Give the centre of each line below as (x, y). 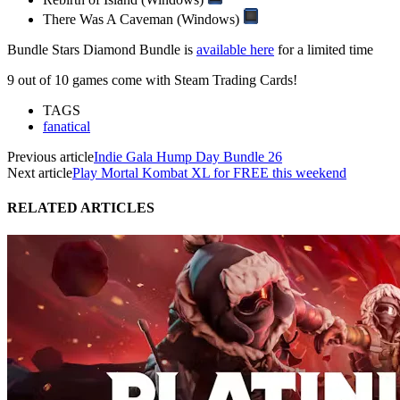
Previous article (50, 156)
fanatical (67, 126)
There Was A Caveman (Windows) (143, 19)
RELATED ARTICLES (81, 208)
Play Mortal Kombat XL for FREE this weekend (209, 172)
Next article (40, 172)
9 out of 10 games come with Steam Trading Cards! (152, 79)
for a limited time (324, 49)
